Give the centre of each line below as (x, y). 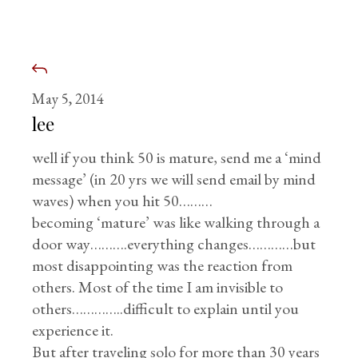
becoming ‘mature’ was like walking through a (176, 223)
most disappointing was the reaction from (163, 266)
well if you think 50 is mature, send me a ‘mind (177, 158)
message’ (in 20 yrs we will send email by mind (174, 179)
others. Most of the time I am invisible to (158, 287)
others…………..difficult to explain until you (166, 309)
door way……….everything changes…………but (174, 244)
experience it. (73, 330)
